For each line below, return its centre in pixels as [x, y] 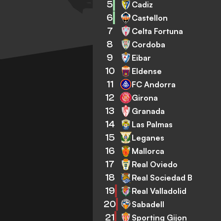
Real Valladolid [159, 191]
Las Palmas [152, 124]
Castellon [150, 18]
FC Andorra [154, 84]
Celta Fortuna [158, 31]
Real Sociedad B [162, 177]
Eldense [147, 71]
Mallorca [148, 151]
